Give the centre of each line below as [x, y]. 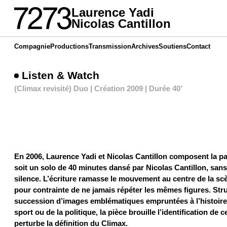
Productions [69, 47]
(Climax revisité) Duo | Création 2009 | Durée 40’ [98, 88]
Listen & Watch [61, 75]
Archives [145, 47]
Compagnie [32, 47]
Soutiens [172, 47]
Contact [198, 47]
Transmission [110, 47]
